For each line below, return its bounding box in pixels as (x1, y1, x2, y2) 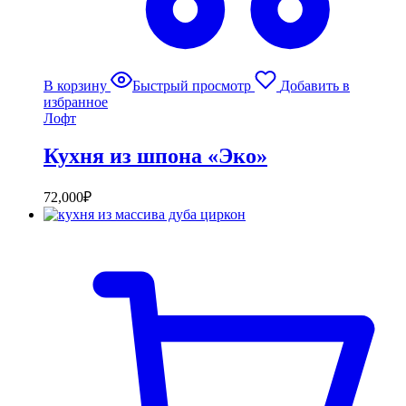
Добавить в (280, 77, 350, 93)
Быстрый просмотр (132, 77, 251, 93)
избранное (43, 93, 108, 110)
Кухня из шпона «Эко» (43, 144, 267, 169)
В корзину (43, 77, 107, 93)
